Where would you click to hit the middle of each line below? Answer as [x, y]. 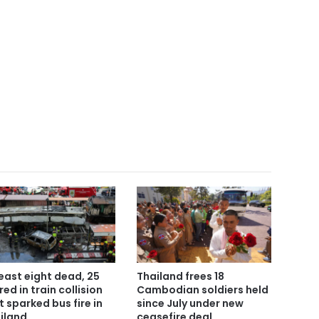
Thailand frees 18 [180, 276]
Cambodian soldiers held [202, 289]
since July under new [190, 303]
